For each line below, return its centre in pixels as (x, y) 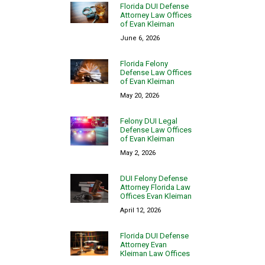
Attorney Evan (144, 244)
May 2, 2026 (138, 153)
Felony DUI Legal (149, 121)
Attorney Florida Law (156, 187)
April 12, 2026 (141, 210)
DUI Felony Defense (154, 178)
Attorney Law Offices (156, 15)
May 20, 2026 (140, 95)
